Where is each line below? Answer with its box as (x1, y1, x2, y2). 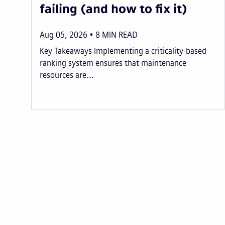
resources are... (40, 70, 94, 80)
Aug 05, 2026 (40, 30, 87, 40)
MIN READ (102, 30, 138, 40)
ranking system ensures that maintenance (40, 58, 186, 68)
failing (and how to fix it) (40, 1, 187, 16)
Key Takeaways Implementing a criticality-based (40, 46, 206, 56)
